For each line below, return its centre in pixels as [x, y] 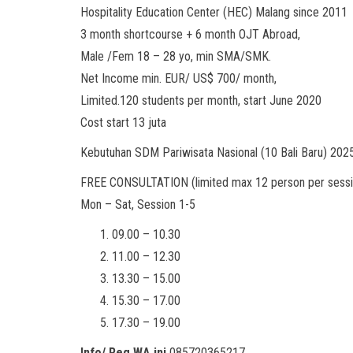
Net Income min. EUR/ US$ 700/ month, [178, 78]
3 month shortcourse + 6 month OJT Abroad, [190, 34]
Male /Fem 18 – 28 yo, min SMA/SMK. [176, 56]
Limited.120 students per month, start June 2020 [201, 100]
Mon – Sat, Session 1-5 [138, 204]
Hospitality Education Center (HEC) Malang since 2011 [214, 12]
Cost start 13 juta [123, 123]
